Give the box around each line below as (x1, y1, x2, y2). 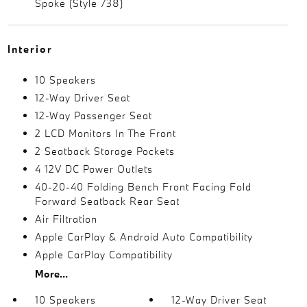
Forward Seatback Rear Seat (34, 195, 180, 208)
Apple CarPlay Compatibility (34, 248, 173, 261)
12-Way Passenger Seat (34, 109, 152, 122)
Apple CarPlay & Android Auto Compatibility (34, 230, 253, 243)
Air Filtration (34, 212, 97, 225)
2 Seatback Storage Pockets (34, 145, 175, 158)
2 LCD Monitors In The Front (34, 127, 176, 140)
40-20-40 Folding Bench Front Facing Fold (34, 180, 251, 193)
